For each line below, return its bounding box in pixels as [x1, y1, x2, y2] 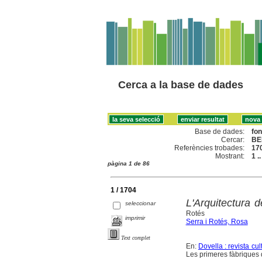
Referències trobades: [174, 143, 245, 152]
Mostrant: [215, 151, 245, 160]
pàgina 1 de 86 [108, 160, 150, 167]
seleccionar [125, 199, 156, 206]
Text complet [121, 234, 150, 241]
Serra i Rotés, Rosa [185, 217, 248, 226]
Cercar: [221, 135, 245, 144]
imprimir [125, 214, 146, 221]
